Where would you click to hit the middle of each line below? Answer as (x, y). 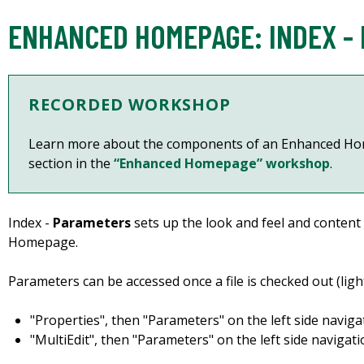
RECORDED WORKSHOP (130, 105)
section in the (71, 164)
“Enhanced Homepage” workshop (222, 164)
